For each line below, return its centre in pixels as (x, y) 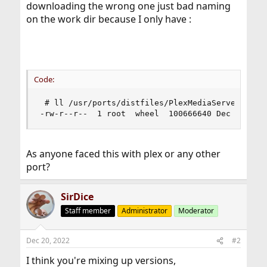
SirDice (77, 197)
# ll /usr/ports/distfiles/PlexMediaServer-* (145, 103)
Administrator (144, 211)
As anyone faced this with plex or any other (123, 154)
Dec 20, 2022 (48, 240)
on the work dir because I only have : (108, 19)
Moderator (196, 211)
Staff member (88, 211)
